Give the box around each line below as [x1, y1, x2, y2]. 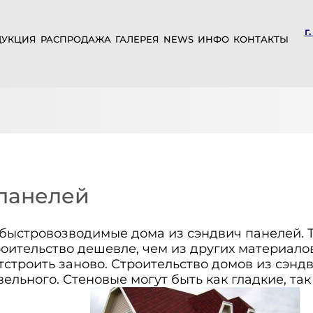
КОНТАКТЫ [233, 34, 289, 45]
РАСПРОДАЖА [40, 34, 111, 45]
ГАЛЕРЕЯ [115, 34, 159, 45]
